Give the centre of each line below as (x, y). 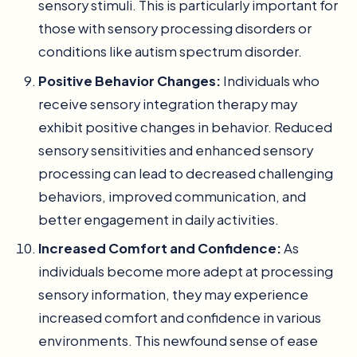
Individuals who (270, 80)
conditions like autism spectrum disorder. (170, 52)
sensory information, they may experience (173, 294)
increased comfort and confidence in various (180, 317)
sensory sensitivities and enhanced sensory (176, 150)
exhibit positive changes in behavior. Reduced (185, 127)
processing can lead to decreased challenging (186, 173)
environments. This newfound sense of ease (178, 340)
